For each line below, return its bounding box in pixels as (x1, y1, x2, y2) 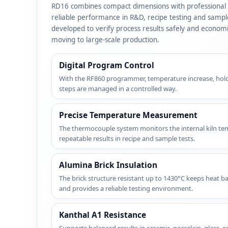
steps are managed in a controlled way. (59, 84, 177, 94)
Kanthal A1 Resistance (59, 209, 146, 221)
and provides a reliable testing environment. (59, 184, 193, 193)
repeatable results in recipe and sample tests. (59, 134, 195, 144)
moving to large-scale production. (51, 35, 159, 45)
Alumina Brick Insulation (59, 159, 157, 171)
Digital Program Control (59, 60, 154, 71)
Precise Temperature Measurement (59, 109, 197, 121)
